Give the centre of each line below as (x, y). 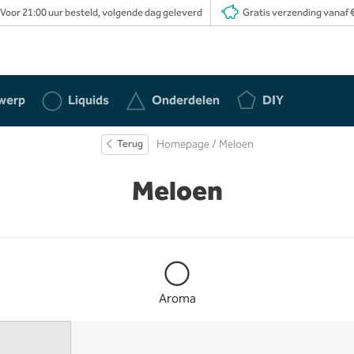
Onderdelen (186, 101)
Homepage (183, 145)
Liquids (88, 101)
